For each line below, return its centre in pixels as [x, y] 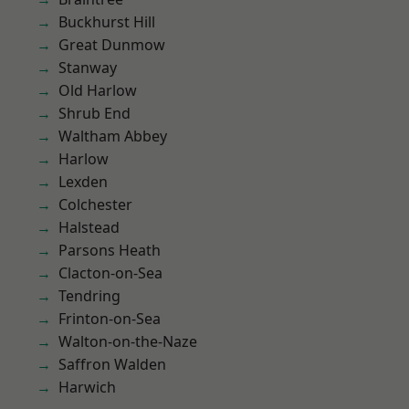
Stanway [88, 68]
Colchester [95, 204]
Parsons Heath [110, 250]
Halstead [89, 227]
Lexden [83, 182]
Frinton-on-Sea [110, 319]
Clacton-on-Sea [110, 273]
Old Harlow [98, 90]
